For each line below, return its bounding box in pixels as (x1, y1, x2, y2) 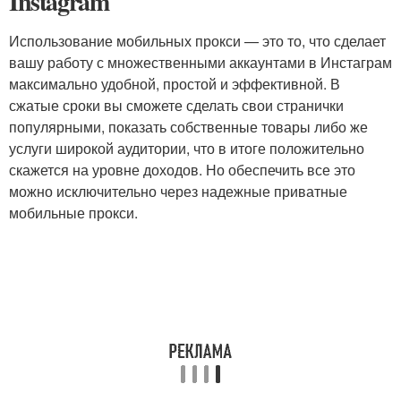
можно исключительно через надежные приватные (9, 180, 347, 201)
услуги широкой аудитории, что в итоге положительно (9, 137, 364, 158)
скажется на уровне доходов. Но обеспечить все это (9, 158, 355, 180)
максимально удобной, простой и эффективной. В (9, 73, 340, 94)
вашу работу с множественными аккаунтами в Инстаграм (9, 51, 392, 73)
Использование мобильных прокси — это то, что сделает (9, 30, 386, 51)
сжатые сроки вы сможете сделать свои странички (9, 94, 344, 115)
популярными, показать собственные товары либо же (9, 115, 368, 137)
